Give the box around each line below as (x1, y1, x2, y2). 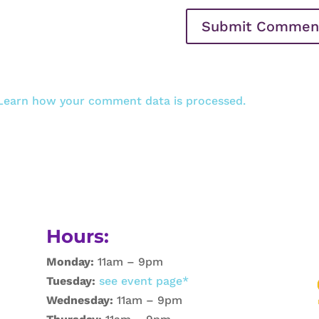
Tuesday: (46, 274, 95, 288)
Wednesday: (46, 293, 113, 308)
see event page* (95, 274, 189, 288)
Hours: (46, 224, 109, 248)
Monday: (46, 255, 94, 269)
